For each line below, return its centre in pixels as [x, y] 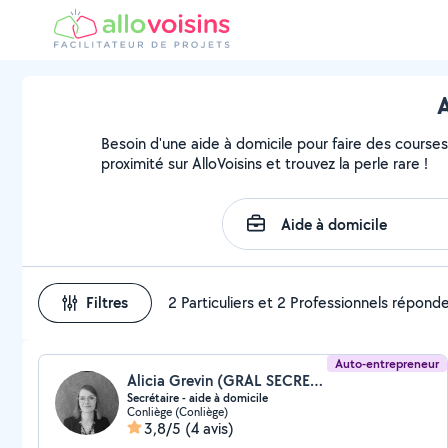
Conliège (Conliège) [177, 411]
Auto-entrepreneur [387, 363]
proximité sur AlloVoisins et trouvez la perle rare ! [265, 163]
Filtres [107, 302]
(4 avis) [209, 428]
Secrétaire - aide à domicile [197, 398]
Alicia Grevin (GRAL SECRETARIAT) [316, 380]
